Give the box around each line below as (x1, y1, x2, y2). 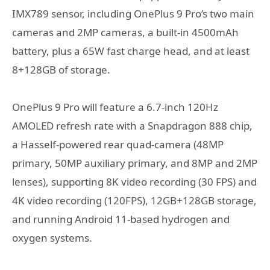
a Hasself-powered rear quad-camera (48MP (12, 137, 224, 152)
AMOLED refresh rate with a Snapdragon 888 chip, (12, 119, 253, 133)
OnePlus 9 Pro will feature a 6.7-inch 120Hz (12, 100, 218, 115)
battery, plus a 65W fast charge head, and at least (12, 43, 250, 58)
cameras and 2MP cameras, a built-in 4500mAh (12, 25, 239, 39)
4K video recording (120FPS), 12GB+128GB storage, (12, 193, 257, 208)
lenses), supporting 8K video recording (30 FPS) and (12, 175, 257, 189)
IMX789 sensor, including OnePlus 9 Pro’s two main (12, 6, 254, 20)
